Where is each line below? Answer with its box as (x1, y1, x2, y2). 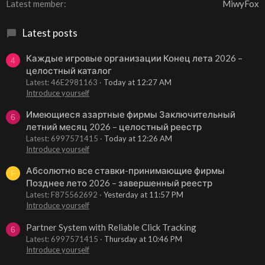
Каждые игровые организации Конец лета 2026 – (26, 52, 243, 63)
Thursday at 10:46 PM (104, 234, 182, 244)
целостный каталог (26, 64, 112, 76)
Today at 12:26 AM (104, 134, 172, 144)
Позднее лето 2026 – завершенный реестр (26, 177, 212, 189)
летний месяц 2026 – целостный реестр (26, 121, 202, 132)
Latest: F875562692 (26, 190, 98, 200)
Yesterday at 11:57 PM (104, 190, 183, 200)
